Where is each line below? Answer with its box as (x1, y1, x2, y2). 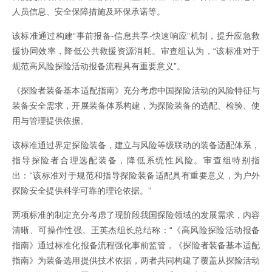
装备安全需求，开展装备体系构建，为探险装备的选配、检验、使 (12, 101, 260, 111)
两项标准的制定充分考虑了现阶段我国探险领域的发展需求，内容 (12, 210, 260, 220)
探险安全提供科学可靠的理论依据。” (12, 186, 151, 196)
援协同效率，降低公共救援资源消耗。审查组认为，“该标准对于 (12, 46, 260, 56)
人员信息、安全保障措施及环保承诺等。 (12, 7, 165, 17)
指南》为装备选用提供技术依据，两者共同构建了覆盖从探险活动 (12, 256, 260, 266)
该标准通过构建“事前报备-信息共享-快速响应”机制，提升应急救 (12, 31, 260, 41)
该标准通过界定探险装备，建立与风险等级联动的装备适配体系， (12, 140, 260, 151)
